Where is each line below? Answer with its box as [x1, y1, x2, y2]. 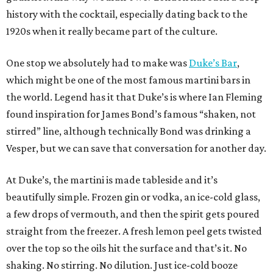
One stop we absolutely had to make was [6, 57, 189, 69]
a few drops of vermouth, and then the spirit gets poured [6, 208, 260, 221]
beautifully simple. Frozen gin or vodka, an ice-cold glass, [6, 191, 260, 204]
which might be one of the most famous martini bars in [6, 74, 250, 87]
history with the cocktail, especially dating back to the [6, 8, 247, 21]
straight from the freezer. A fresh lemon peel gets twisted [6, 225, 262, 238]
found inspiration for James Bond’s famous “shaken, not [6, 108, 256, 121]
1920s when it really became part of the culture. [6, 25, 218, 38]
